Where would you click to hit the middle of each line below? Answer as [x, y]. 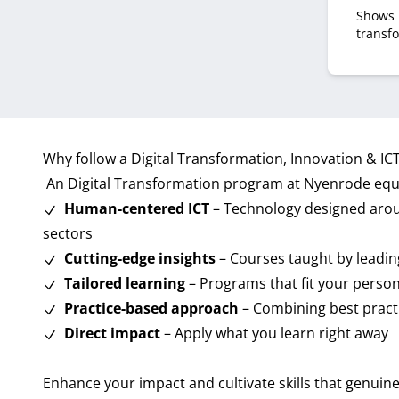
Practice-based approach [153, 308]
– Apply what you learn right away [274, 333]
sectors [68, 233]
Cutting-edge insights [140, 258]
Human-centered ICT [137, 208]
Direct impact [112, 333]
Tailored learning [125, 283]
